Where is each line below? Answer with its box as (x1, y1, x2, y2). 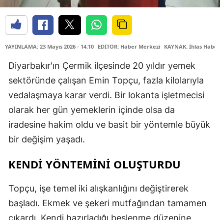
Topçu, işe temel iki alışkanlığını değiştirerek (8, 183, 189, 193)
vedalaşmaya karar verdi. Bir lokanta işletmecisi (8, 89, 204, 100)
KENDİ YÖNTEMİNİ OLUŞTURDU (8, 156, 181, 171)
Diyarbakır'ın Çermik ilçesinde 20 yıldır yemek (8, 60, 195, 71)
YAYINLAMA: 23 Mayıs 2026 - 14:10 (5, 42, 94, 50)
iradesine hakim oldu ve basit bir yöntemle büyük (8, 119, 210, 130)
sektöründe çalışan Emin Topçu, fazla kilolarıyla (8, 75, 204, 85)
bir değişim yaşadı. (8, 134, 85, 144)
